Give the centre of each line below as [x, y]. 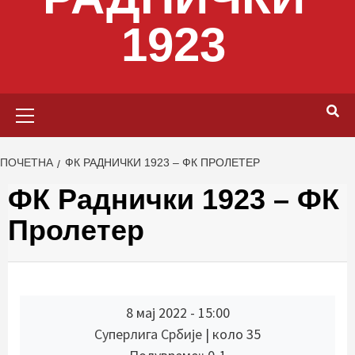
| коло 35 [233, 334]
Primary [198, 102]
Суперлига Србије [150, 334]
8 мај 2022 [156, 313]
